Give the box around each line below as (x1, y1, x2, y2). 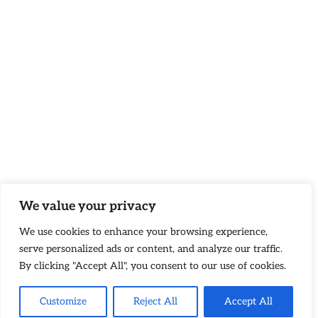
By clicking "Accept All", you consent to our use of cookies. (19, 260, 286, 272)
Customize (40, 295, 87, 307)
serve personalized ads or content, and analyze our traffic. (19, 243, 283, 255)
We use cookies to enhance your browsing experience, (19, 226, 268, 238)
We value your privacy (19, 199, 156, 214)
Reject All (133, 295, 177, 307)
